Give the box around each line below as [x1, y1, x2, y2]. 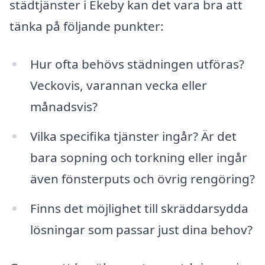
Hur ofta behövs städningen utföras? [30, 56, 244, 73]
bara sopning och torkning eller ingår [30, 148, 247, 166]
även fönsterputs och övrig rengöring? [30, 170, 255, 187]
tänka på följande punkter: [9, 18, 164, 35]
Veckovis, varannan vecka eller [30, 77, 207, 94]
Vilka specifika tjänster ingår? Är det [30, 127, 237, 144]
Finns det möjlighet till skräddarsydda [30, 199, 248, 216]
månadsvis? [30, 98, 98, 115]
